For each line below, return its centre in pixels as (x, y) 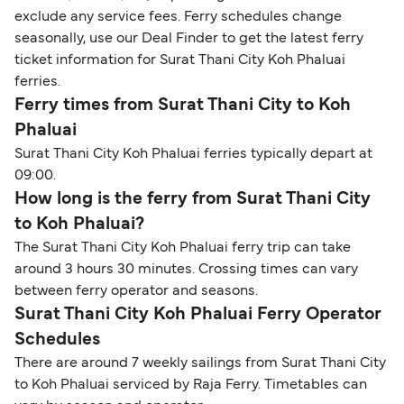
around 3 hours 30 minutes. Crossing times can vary (186, 269)
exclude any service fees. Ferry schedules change (178, 17)
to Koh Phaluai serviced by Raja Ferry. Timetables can (191, 385)
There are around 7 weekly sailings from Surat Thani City (200, 363)
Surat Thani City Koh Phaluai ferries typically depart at (193, 154)
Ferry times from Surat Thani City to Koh (183, 105)
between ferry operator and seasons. (136, 291)
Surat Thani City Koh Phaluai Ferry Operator (198, 314)
